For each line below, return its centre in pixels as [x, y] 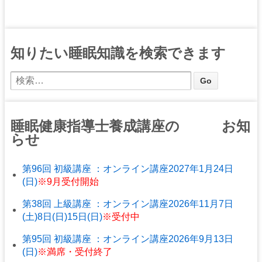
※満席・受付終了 [75, 251]
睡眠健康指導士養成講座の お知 [130, 126]
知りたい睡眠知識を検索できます [118, 53]
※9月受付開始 [68, 181]
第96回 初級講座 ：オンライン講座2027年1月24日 [128, 168]
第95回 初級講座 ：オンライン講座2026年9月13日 [128, 239]
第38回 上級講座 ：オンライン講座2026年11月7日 [128, 204]
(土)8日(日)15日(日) [62, 216]
